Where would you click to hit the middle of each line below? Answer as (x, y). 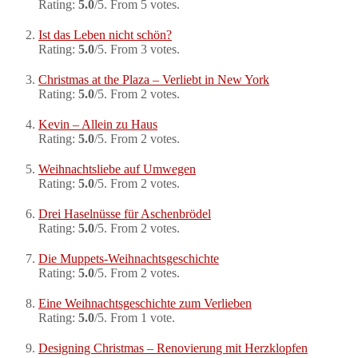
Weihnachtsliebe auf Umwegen (117, 169)
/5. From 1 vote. (135, 318)
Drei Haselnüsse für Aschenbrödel (125, 214)
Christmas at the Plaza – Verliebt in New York (154, 80)
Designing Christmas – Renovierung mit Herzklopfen (173, 348)
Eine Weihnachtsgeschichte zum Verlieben (145, 304)
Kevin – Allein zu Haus (98, 125)
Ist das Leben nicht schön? (105, 35)
